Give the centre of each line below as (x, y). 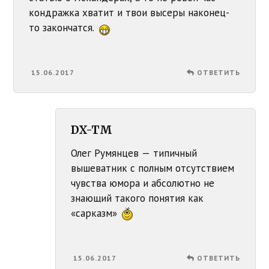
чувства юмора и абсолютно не (143, 183)
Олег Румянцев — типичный (134, 153)
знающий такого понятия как (138, 198)
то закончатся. (63, 28)
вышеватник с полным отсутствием (153, 168)
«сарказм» (96, 213)
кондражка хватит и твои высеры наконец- (129, 13)
